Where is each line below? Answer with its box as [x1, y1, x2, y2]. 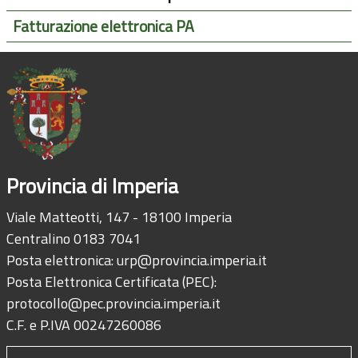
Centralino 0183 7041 [6, 228, 141, 250]
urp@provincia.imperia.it [117, 249, 267, 272]
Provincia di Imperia [6, 170, 178, 202]
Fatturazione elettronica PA [12, 14, 194, 39]
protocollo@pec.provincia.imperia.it [6, 292, 221, 315]
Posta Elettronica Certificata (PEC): [6, 271, 217, 293]
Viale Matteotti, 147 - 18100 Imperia [6, 206, 232, 229]
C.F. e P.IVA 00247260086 [6, 314, 161, 336]
